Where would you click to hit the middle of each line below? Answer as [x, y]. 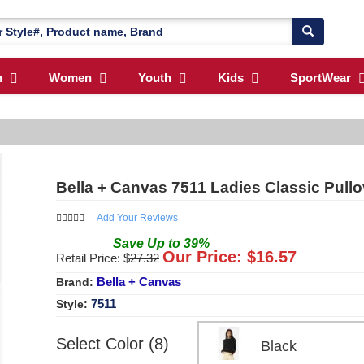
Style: [74, 303]
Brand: [76, 282]
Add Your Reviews [137, 217]
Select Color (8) [113, 343]
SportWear [321, 78]
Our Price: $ [209, 256]
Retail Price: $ [93, 258]
